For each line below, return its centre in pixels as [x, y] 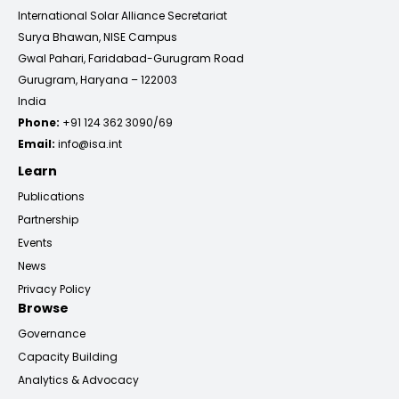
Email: [37, 144]
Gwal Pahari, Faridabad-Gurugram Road [131, 59]
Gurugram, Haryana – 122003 [98, 80]
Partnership [48, 220]
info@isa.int [89, 144]
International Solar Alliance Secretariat [122, 16]
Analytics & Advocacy [78, 380]
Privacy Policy [54, 289]
